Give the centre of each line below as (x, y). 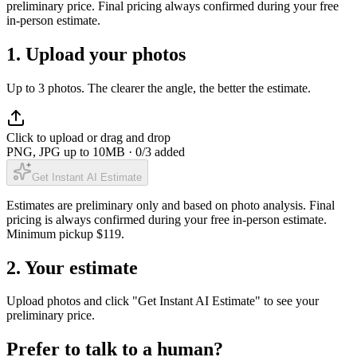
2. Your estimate (72, 267)
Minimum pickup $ (55, 233)
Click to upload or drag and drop (88, 137)
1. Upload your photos (96, 54)
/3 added (163, 151)
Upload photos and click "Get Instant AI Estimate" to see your (163, 301)
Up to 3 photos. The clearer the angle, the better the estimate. (159, 88)
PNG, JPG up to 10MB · (71, 151)
